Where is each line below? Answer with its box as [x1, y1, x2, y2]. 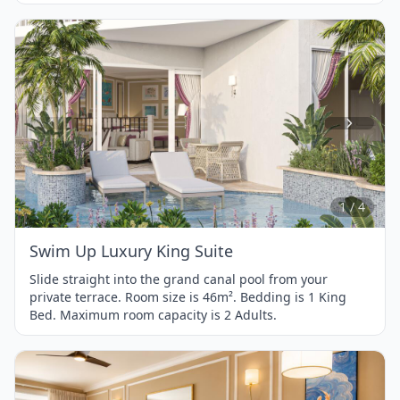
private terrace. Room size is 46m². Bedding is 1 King [29, 287, 346, 305]
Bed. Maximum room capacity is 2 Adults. [29, 305, 277, 323]
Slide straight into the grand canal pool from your [29, 270, 328, 287]
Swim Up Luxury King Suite [29, 239, 233, 262]
